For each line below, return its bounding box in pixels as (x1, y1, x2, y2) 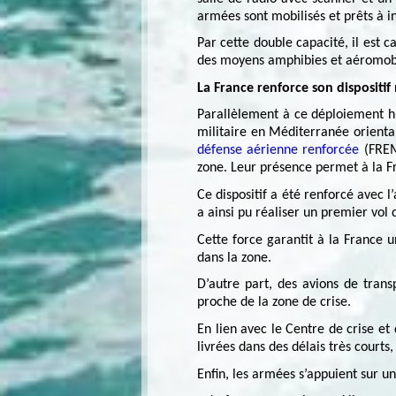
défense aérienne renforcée (197, 143, 364, 158)
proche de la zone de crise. (197, 295, 351, 310)
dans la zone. (197, 250, 271, 265)
